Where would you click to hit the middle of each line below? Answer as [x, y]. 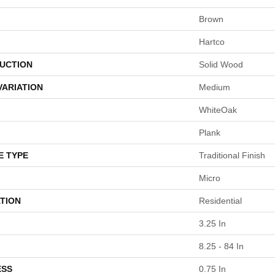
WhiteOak [218, 110]
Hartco [212, 42]
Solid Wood [221, 64]
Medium [215, 87]
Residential [220, 201]
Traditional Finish [232, 155]
